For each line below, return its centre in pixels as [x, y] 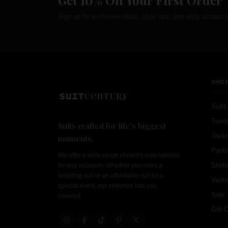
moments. [76, 138]
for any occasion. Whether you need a [110, 165]
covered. [70, 196]
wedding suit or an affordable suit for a [111, 176]
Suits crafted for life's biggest [112, 126]
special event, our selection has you [107, 186]
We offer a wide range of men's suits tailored [119, 155]
